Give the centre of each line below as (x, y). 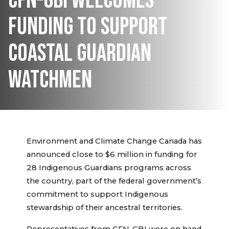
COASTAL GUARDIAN (80, 54)
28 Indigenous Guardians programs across (109, 168)
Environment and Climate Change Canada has (114, 141)
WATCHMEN (50, 80)
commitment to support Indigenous (97, 194)
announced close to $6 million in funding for (112, 155)
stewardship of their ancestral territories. (105, 208)
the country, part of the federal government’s (114, 181)
